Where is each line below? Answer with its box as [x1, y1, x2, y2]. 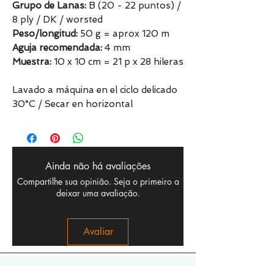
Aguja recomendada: [12, 42, 102, 54]
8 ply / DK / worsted [12, 14, 103, 26]
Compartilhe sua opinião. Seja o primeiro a [17, 176, 179, 188]
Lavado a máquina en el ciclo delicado [12, 84, 177, 96]
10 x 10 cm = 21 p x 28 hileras [51, 56, 183, 68]
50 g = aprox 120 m [80, 28, 169, 40]
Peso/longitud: [12, 28, 80, 40]
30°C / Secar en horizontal [12, 98, 133, 110]
